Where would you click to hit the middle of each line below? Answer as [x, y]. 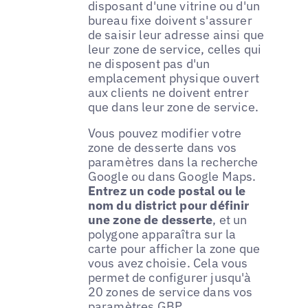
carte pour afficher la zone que [174, 249]
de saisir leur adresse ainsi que [176, 35]
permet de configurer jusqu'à [169, 278]
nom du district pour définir [168, 206]
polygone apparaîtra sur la [162, 234]
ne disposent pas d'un [149, 64]
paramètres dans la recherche [173, 162]
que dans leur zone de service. [173, 107]
